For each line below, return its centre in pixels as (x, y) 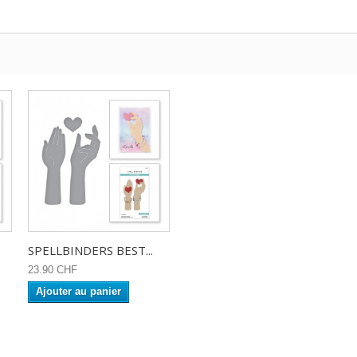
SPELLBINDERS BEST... (90, 250)
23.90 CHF (53, 270)
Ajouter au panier (78, 291)
